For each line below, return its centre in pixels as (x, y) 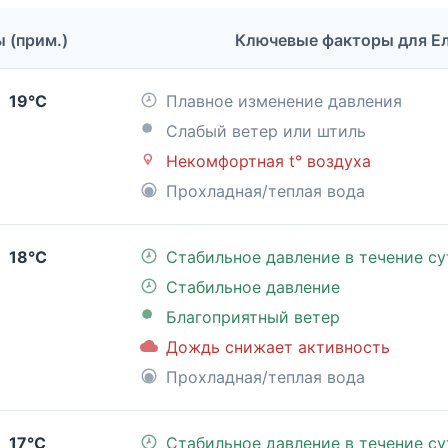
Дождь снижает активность (278, 347)
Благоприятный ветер (253, 317)
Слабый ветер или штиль (266, 131)
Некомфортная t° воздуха (268, 161)
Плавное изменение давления (284, 101)
